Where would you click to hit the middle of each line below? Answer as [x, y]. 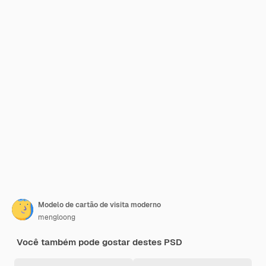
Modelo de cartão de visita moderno [99, 205]
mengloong [57, 217]
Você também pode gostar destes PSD [99, 242]
